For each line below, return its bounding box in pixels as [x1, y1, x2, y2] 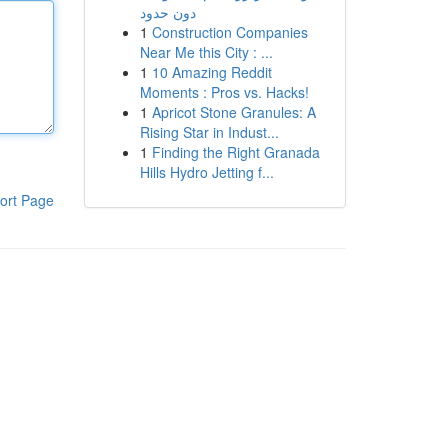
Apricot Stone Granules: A [151, 102, 316, 122]
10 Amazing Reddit [151, 62, 272, 82]
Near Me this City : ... [139, 42, 273, 62]
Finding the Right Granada [151, 142, 320, 162]
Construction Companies [151, 22, 308, 42]
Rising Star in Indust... [139, 122, 279, 142]
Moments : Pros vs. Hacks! [139, 82, 309, 102]
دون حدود [139, 2, 196, 22]
